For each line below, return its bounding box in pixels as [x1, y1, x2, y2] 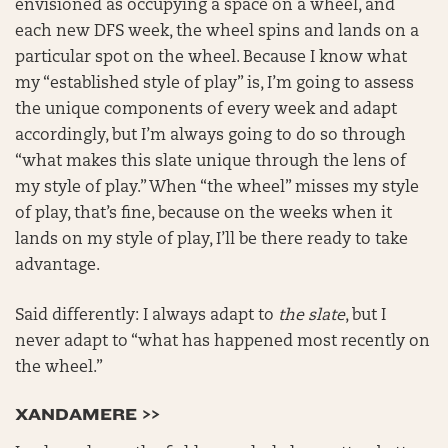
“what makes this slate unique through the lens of [15, 154, 406, 170]
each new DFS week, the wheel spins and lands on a [15, 24, 419, 40]
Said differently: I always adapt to [15, 308, 278, 324]
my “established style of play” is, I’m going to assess [15, 76, 414, 92]
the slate [278, 308, 345, 324]
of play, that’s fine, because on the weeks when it [15, 206, 392, 222]
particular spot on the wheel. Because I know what [15, 50, 407, 66]
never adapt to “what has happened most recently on [15, 334, 430, 350]
